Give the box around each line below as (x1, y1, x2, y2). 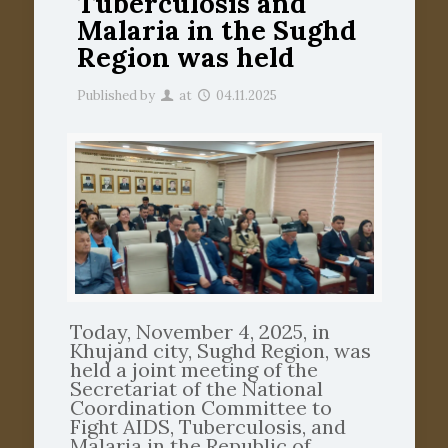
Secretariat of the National (69, 376, 323, 402)
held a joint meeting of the (69, 357, 318, 383)
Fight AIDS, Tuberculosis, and (69, 414, 346, 440)
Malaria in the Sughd (76, 13, 356, 47)
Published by (76, 87, 155, 104)
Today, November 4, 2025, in (69, 319, 330, 345)
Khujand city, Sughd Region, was (69, 338, 371, 364)
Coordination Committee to (69, 395, 332, 421)
